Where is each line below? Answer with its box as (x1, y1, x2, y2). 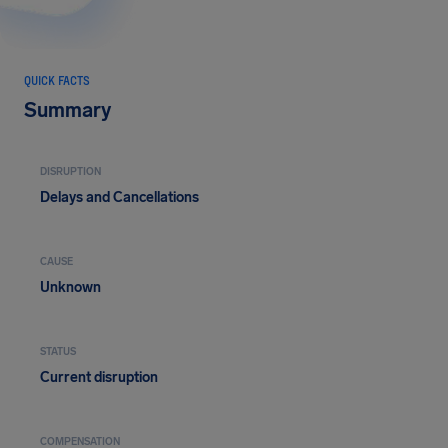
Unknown (40, 279, 101, 296)
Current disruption (40, 369, 158, 386)
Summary (24, 98, 111, 122)
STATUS (40, 346, 76, 358)
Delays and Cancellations (40, 189, 199, 206)
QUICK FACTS (24, 73, 90, 87)
